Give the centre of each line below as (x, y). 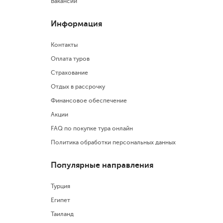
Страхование (69, 72)
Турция (60, 186)
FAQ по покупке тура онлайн (92, 128)
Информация (76, 23)
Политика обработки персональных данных (113, 142)
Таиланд (62, 214)
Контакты (64, 45)
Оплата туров (70, 58)
